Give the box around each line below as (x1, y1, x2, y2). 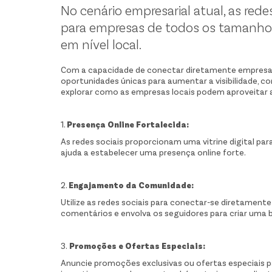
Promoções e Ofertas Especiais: (67, 240, 205, 251)
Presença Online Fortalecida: (67, 119, 189, 130)
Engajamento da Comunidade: (69, 180, 194, 191)
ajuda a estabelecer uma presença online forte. (61, 147, 246, 158)
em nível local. (61, 36, 141, 52)
